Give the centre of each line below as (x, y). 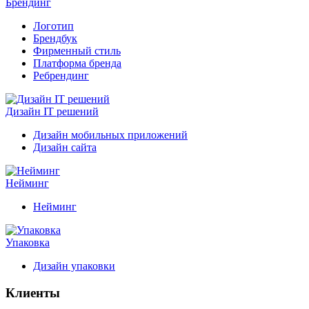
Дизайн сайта (65, 147)
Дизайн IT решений (52, 111)
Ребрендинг (61, 76)
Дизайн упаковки (74, 266)
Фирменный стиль (77, 51)
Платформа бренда (77, 63)
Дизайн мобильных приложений (110, 135)
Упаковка (28, 242)
